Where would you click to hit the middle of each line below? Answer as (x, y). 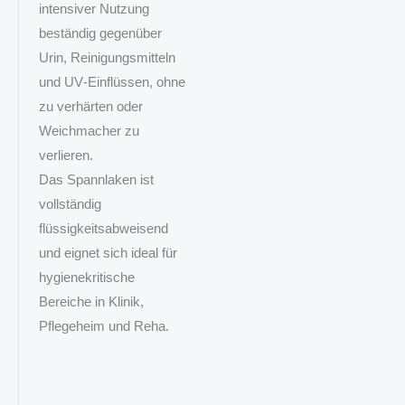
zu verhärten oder (90, 106)
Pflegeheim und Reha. (104, 326)
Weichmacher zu (89, 131)
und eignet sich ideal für (108, 253)
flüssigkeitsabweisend (103, 228)
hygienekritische (86, 277)
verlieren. (66, 155)
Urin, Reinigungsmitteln (107, 57)
